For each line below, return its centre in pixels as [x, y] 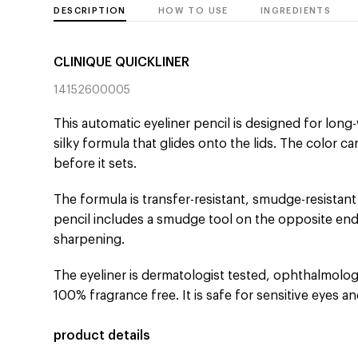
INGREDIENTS [296, 11]
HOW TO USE [193, 11]
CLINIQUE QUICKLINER [122, 63]
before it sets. [95, 164]
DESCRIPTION [90, 11]
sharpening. [89, 240]
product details [102, 336]
